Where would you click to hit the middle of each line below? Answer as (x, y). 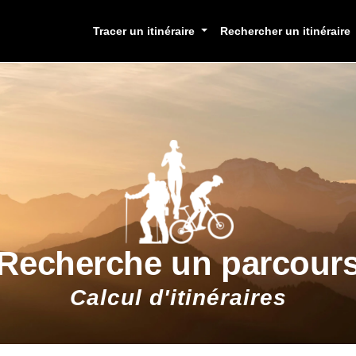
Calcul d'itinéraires (178, 298)
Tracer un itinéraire (146, 31)
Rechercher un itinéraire (287, 31)
